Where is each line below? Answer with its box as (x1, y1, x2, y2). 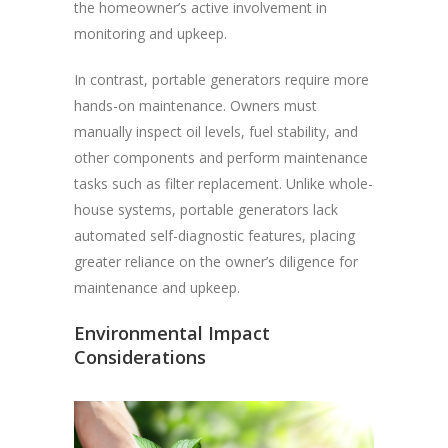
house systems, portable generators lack (74, 200, 338, 220)
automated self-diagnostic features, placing (74, 226, 355, 246)
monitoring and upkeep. (74, 24, 227, 44)
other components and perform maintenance (74, 148, 368, 168)
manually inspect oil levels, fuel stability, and (74, 122, 358, 142)
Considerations (74, 345, 206, 370)
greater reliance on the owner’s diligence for (74, 252, 358, 272)
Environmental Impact (74, 321, 270, 346)
